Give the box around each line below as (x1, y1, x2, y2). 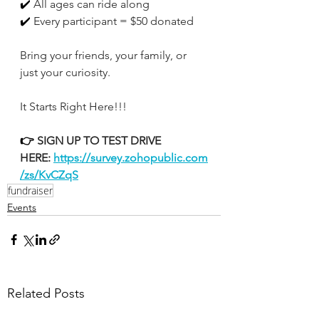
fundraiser (8, 184, 53, 197)
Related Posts (7, 286, 85, 301)
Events (7, 201, 36, 214)
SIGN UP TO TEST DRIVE (34, 134, 164, 147)
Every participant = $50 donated (31, 14, 194, 28)
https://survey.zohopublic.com (53, 151, 208, 164)
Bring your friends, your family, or (20, 48, 189, 62)
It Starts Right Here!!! (20, 100, 127, 113)
